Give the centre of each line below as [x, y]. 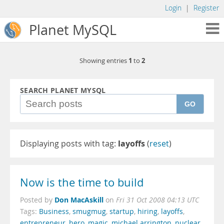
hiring [147, 211]
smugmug [89, 211]
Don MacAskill [79, 200]
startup [122, 211]
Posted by [37, 200]
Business [54, 211]
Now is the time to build [82, 182]
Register [206, 8]
